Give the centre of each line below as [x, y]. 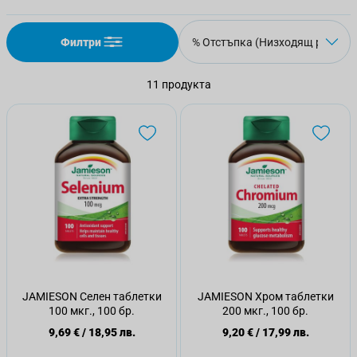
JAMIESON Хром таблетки [265, 296]
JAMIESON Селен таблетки [92, 296]
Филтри [80, 42]
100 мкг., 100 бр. [92, 311]
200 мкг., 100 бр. [265, 311]
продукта [185, 84]
